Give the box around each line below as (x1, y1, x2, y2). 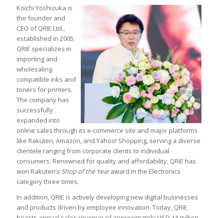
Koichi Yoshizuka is (16, 3, 73, 13)
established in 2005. (16, 34, 75, 43)
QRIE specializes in (16, 44, 72, 54)
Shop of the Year (61, 167, 109, 176)
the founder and (16, 14, 65, 23)
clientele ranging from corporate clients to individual (16, 146, 169, 156)
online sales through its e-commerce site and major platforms (16, 126, 198, 135)
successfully (16, 106, 53, 115)
